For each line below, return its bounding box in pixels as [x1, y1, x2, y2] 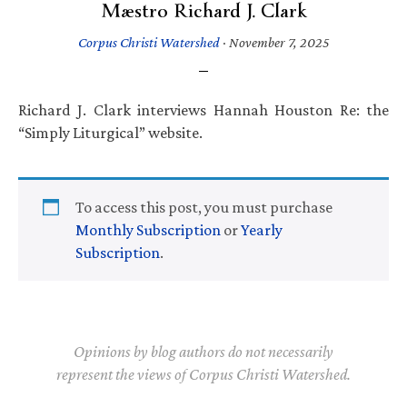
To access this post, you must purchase [75, 197, 333, 216]
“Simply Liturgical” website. [18, 123, 203, 142]
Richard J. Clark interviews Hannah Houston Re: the [18, 100, 389, 119]
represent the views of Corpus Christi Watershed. [56, 364, 351, 383]
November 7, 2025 [228, 34, 330, 50]
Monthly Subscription [75, 220, 221, 239]
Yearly [241, 220, 283, 239]
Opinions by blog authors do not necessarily [74, 342, 333, 361]
